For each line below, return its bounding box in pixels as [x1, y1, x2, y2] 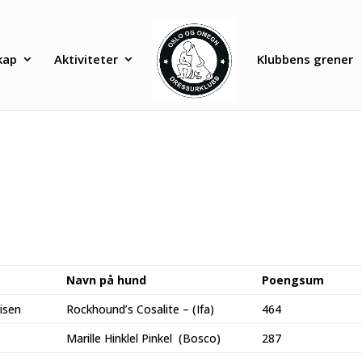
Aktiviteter [54, 50, 119, 67]
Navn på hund [66, 271, 146, 288]
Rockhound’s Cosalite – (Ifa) [66, 301, 214, 317]
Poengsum [262, 271, 324, 288]
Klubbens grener [256, 50, 353, 67]
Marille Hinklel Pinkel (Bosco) [66, 330, 221, 346]
